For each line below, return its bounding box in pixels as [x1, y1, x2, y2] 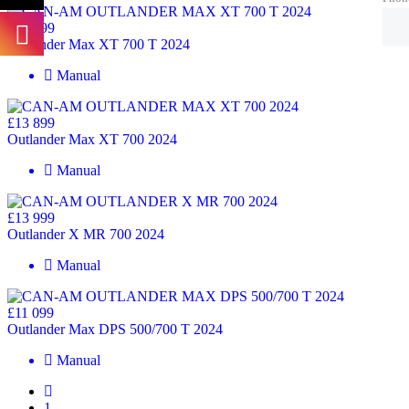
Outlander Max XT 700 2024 [7, 131, 177, 147]
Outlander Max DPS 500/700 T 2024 [7, 320, 223, 337]
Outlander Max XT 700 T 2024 [7, 36, 190, 52]
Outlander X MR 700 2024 [7, 225, 164, 242]
